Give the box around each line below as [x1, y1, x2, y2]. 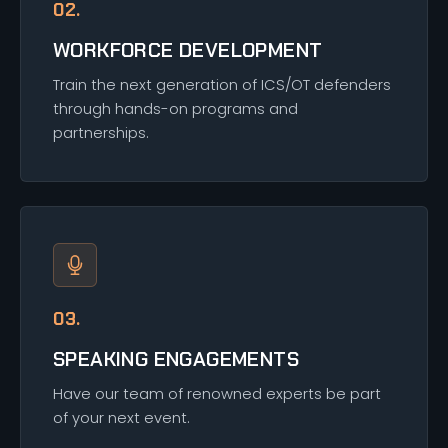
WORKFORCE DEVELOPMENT [53, 36, 323, 63]
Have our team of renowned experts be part [53, 383, 381, 404]
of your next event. [53, 407, 190, 428]
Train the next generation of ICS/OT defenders [53, 74, 391, 95]
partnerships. [53, 122, 149, 143]
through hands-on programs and [53, 98, 298, 119]
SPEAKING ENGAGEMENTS [53, 345, 299, 372]
